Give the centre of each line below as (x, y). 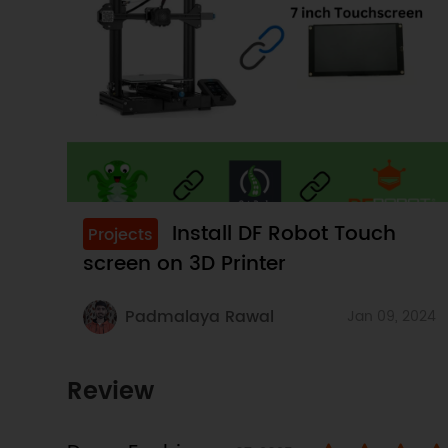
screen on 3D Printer (185, 265)
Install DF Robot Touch (284, 235)
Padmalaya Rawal (200, 317)
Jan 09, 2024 (392, 317)
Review (111, 392)
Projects (121, 235)
